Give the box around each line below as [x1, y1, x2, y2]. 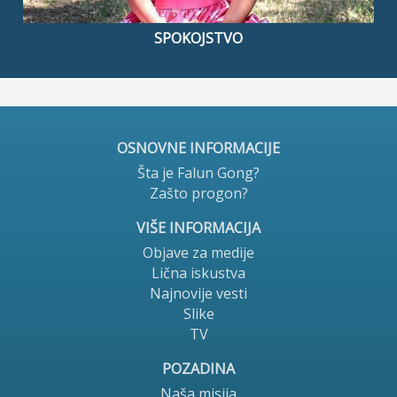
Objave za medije [143, 243, 254, 263]
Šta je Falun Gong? [137, 163, 260, 183]
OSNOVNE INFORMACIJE [117, 138, 280, 159]
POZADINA [162, 359, 235, 379]
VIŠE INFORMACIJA [136, 218, 261, 238]
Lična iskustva [152, 263, 245, 284]
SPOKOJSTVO [154, 27, 243, 48]
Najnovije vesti [150, 284, 247, 304]
